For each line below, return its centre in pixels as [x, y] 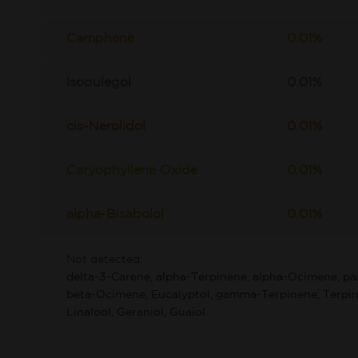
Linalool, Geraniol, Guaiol [136, 312]
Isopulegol [99, 83]
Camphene [100, 39]
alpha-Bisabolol [115, 215]
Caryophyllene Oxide [132, 171]
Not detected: [104, 260]
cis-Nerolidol [106, 127]
